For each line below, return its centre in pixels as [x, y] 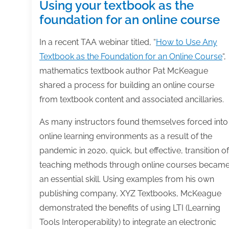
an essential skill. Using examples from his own [127, 179]
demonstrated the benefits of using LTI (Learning [130, 208]
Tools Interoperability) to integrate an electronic [128, 222]
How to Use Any [187, 42]
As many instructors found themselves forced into [134, 122]
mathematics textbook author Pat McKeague [124, 71]
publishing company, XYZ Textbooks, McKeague [130, 193]
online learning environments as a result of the [126, 136]
